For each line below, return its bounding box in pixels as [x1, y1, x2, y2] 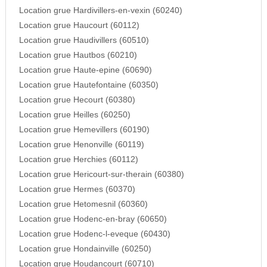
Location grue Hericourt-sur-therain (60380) [18, 170, 184, 179]
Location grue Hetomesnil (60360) [18, 200, 148, 209]
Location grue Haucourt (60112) [18, 21, 139, 30]
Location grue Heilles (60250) [18, 110, 131, 120]
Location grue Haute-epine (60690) [18, 66, 152, 75]
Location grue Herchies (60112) [18, 155, 138, 164]
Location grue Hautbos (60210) [18, 51, 137, 60]
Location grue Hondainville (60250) [18, 244, 151, 254]
